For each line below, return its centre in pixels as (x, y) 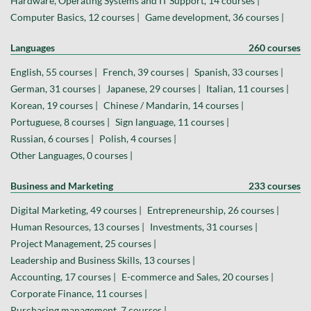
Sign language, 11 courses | (172, 122)
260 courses (275, 48)
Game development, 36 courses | (215, 17)
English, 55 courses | (54, 72)
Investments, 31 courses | (204, 227)
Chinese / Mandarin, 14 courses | (174, 106)
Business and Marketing (62, 186)
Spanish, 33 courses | (239, 72)
